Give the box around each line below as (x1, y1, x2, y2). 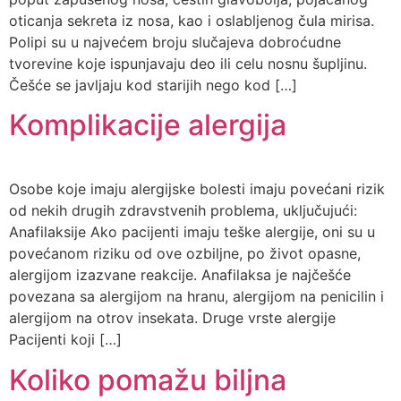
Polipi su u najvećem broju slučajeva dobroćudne (9, 32, 341, 51)
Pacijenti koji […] (9, 330, 122, 349)
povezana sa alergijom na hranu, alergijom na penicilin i (9, 287, 384, 306)
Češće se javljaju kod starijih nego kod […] (9, 75, 297, 94)
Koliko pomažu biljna (9, 362, 286, 397)
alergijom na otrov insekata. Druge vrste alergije (9, 309, 336, 328)
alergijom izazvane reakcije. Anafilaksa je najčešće (9, 266, 351, 285)
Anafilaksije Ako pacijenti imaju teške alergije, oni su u (9, 223, 375, 242)
